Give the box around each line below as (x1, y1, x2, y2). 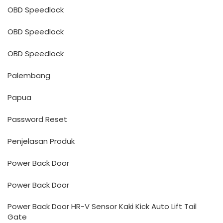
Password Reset (7, 114, 67, 124)
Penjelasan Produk (7, 136, 75, 146)
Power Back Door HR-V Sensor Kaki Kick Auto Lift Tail (7, 201, 197, 212)
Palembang (7, 70, 50, 81)
